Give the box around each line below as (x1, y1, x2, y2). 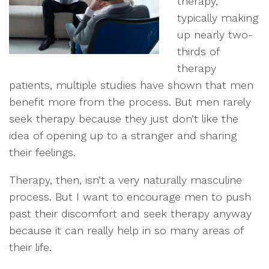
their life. (9, 241, 52, 253)
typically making (177, 11, 258, 24)
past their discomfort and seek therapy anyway (9, 207, 252, 220)
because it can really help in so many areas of (9, 224, 243, 237)
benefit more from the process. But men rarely (9, 95, 251, 108)
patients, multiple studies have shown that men (9, 79, 253, 91)
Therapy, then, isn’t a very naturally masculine (9, 174, 242, 186)
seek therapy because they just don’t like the (9, 112, 238, 125)
